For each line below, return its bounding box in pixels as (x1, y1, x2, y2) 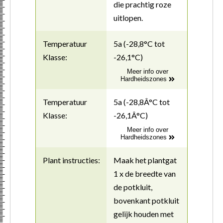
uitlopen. (113, 12, 143, 22)
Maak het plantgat (113, 155, 177, 165)
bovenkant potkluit (113, 195, 179, 205)
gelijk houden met (113, 209, 174, 219)
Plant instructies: (43, 155, 100, 165)
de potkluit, (113, 182, 152, 192)
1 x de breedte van (113, 168, 176, 178)
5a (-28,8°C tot (113, 38, 165, 48)
